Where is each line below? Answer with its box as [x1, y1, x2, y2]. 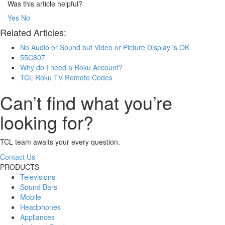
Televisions [20, 171, 55, 182]
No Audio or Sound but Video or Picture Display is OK [20, 42, 189, 52]
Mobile [20, 191, 41, 202]
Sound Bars [20, 181, 57, 192]
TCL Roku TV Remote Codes [20, 72, 113, 82]
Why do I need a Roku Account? [20, 62, 123, 72]
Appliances [20, 211, 55, 222]
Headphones [20, 201, 61, 212]
